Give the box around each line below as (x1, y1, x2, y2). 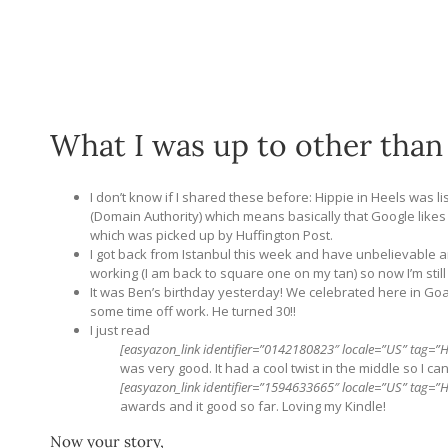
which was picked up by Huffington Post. (90, 226, 333, 244)
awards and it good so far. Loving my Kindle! (120, 397, 386, 415)
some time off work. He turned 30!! (90, 302, 296, 320)
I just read (90, 321, 153, 339)
